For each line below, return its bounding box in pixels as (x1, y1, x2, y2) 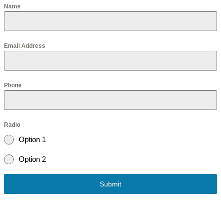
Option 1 (19, 135, 46, 144)
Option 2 (19, 154, 46, 163)
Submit (100, 180, 121, 188)
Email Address (4, 42, 45, 49)
